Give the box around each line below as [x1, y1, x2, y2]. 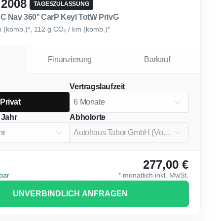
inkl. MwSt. [153, 171, 189, 179]
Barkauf [144, 55, 170, 64]
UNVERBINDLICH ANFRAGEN [12, 189, 128, 198]
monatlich [123, 171, 153, 179]
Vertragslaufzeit [70, 82, 125, 91]
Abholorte [70, 113, 106, 121]
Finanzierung [47, 55, 92, 64]
